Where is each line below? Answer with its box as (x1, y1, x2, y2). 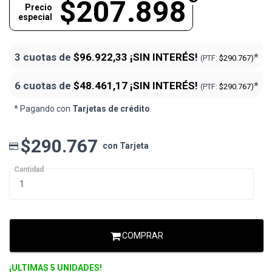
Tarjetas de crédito (72, 104, 150, 114)
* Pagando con (14, 104, 72, 114)
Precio (25, 2, 52, 13)
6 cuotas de (15, 80, 73, 92)
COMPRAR (120, 231, 163, 241)
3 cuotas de (15, 51, 73, 64)
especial (18, 12, 52, 22)
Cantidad (14, 165, 44, 174)
